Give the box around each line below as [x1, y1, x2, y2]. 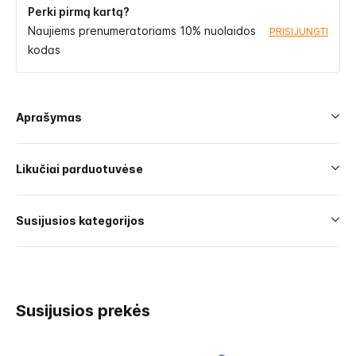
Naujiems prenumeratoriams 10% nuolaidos [28, 23, 256, 37]
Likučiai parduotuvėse [16, 161, 143, 176]
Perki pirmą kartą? [28, 4, 130, 18]
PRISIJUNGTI [269, 25, 328, 37]
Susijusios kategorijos [16, 213, 145, 227]
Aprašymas [16, 110, 82, 124]
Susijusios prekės [16, 300, 150, 320]
